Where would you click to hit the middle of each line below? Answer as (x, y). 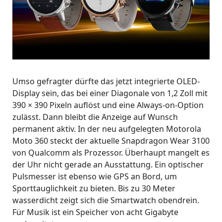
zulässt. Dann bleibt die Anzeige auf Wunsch (95, 117)
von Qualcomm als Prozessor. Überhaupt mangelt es (111, 153)
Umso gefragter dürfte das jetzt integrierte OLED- (106, 82)
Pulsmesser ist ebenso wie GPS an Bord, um (95, 177)
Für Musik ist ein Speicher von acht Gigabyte (95, 212)
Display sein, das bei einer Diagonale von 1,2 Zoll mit (110, 93)
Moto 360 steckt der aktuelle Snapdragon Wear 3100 (111, 141)
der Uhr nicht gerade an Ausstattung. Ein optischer (108, 165)
